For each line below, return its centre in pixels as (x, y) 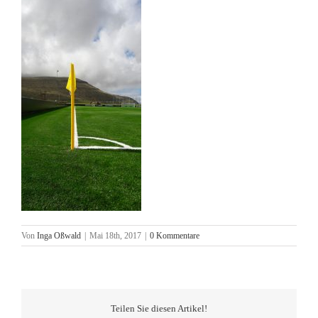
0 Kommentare (175, 236)
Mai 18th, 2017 (115, 236)
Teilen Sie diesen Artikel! (159, 308)
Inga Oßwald (59, 236)
